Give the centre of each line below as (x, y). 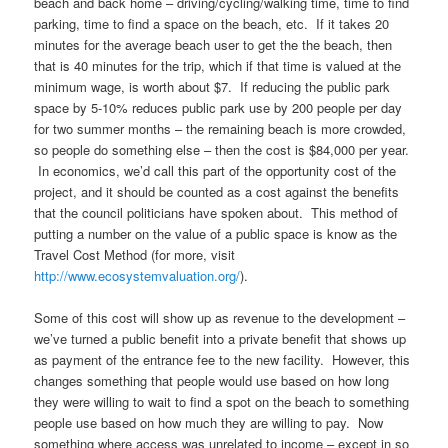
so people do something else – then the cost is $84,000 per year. (222, 149)
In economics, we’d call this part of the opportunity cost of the (215, 170)
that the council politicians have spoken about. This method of (216, 212)
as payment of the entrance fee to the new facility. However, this (222, 360)
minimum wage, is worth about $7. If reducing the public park (212, 86)
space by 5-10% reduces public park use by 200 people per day (218, 107)
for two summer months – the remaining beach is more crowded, (220, 128)
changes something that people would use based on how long (212, 381)
